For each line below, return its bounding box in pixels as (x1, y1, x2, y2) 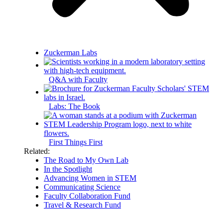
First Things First (49, 137, 103, 146)
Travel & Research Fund (44, 200, 121, 209)
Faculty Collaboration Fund (44, 191, 130, 200)
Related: (24, 146, 50, 155)
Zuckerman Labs (44, 48, 97, 57)
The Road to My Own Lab (44, 155, 128, 164)
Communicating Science (44, 182, 120, 191)
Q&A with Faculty (49, 75, 108, 84)
